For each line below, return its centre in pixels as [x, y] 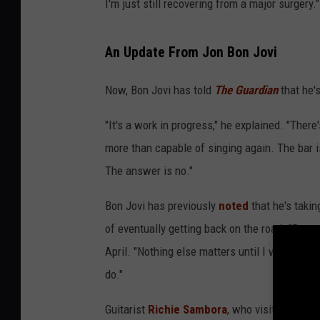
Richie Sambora [186, 309]
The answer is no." [149, 170]
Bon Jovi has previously [162, 205]
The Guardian [246, 90]
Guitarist [125, 309]
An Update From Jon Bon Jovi [191, 52]
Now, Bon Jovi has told [160, 90]
